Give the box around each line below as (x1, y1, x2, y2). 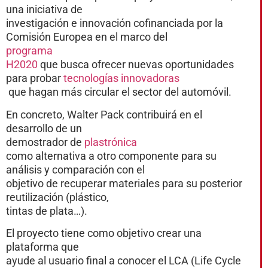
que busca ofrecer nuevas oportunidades (38, 58, 234, 71)
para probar (6, 72, 63, 85)
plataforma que (6, 240, 79, 254)
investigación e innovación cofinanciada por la (6, 17, 223, 30)
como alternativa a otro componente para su (6, 149, 217, 162)
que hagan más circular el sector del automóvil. (6, 86, 232, 99)
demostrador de (6, 135, 84, 148)
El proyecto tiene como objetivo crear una (6, 227, 202, 240)
